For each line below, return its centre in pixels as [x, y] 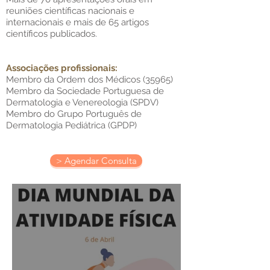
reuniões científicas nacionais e [70, 11]
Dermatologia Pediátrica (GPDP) [71, 125]
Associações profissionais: [62, 68]
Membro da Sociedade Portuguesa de [85, 91]
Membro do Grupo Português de [74, 114]
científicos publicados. [52, 34]
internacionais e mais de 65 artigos [77, 22]
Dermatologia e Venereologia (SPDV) [82, 102]
